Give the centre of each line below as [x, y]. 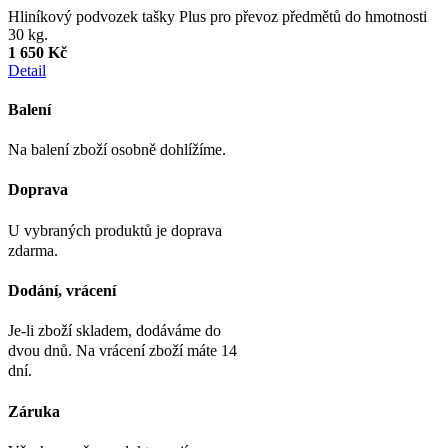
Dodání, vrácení [62, 290]
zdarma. [33, 250]
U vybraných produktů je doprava [115, 230]
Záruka [34, 411]
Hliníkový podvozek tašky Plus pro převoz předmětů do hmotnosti [217, 16]
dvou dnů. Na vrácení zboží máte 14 [122, 351]
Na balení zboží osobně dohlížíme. [117, 150]
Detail [27, 70]
